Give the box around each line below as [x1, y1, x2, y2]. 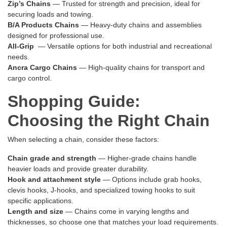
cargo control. [8, 74, 52, 83]
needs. [8, 53, 29, 61]
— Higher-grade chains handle [96, 154, 197, 163]
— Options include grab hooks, [101, 175, 202, 184]
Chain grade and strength [8, 154, 96, 163]
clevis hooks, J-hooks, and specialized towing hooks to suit [8, 186, 195, 195]
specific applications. [8, 197, 73, 205]
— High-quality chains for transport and [77, 63, 205, 72]
